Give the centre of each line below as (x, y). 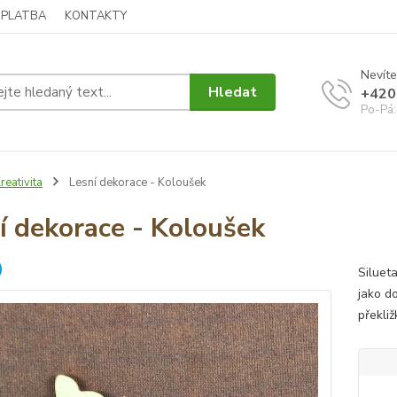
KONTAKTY (96, 16)
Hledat (233, 92)
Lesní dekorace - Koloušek (136, 183)
